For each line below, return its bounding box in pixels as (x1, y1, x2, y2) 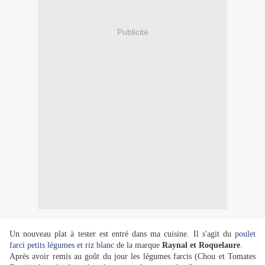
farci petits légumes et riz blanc (9, 241, 114, 250)
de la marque (114, 241, 162, 250)
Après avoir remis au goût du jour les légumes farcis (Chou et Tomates (9, 252, 256, 261)
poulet (235, 230, 256, 239)
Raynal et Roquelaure (162, 241, 240, 250)
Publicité (117, 27, 148, 37)
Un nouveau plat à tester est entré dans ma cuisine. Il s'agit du (9, 230, 235, 239)
